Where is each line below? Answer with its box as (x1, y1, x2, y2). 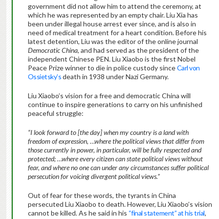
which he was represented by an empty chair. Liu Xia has (27, 11, 198, 20)
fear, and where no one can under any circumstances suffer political (27, 163, 209, 172)
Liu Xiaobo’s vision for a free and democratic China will (27, 91, 191, 100)
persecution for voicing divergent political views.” (27, 172, 160, 181)
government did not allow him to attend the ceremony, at (27, 2, 201, 11)
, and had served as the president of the (77, 46, 199, 55)
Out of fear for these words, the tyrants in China (27, 191, 176, 200)
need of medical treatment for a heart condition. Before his (27, 28, 207, 37)
